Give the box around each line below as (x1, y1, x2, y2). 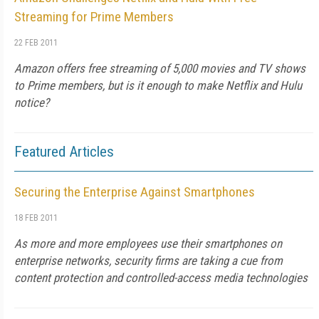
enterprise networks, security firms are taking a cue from (14, 253, 283, 268)
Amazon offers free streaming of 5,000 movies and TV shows (14, 61, 305, 75)
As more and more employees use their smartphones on (14, 236, 282, 251)
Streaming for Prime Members (14, 9, 174, 25)
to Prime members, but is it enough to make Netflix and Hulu (14, 78, 302, 93)
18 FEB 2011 (14, 213, 58, 223)
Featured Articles (14, 143, 114, 160)
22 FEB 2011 (14, 38, 58, 48)
